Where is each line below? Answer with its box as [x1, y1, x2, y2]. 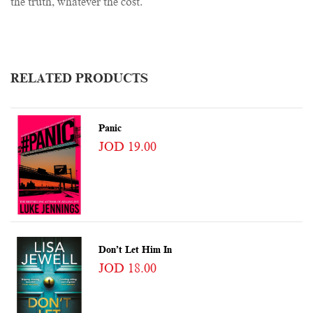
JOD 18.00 [98, 261, 156, 276]
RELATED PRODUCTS [10, 71, 148, 86]
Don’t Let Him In [98, 245, 172, 256]
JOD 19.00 [98, 140, 156, 154]
